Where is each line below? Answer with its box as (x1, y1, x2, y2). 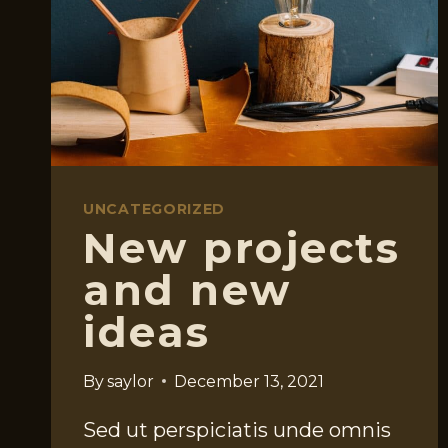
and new (83, 263, 292, 316)
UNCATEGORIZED (83, 199, 226, 218)
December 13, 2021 (174, 371, 325, 391)
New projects (83, 221, 400, 274)
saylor (107, 371, 155, 391)
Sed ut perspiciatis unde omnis (83, 417, 391, 442)
